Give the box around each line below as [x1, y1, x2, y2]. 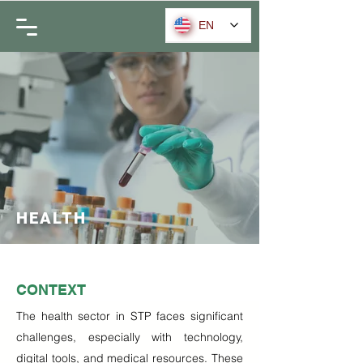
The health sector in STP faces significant [16, 309, 243, 323]
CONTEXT [16, 281, 86, 298]
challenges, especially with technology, [16, 330, 243, 344]
